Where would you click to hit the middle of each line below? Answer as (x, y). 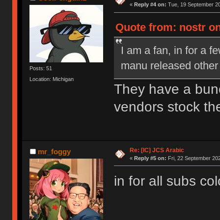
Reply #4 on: (150, 5)
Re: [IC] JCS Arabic (157, 150)
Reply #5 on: (150, 158)
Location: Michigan (52, 79)
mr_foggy (54, 151)
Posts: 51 (41, 69)
